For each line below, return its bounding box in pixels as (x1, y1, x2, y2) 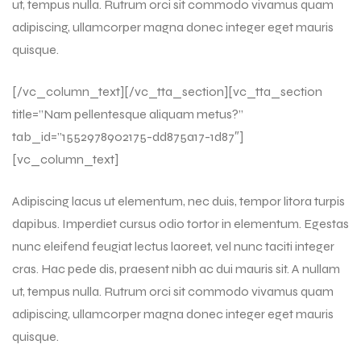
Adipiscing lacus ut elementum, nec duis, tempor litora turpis (12, 193, 345, 209)
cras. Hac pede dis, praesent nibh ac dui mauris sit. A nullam (12, 260, 340, 276)
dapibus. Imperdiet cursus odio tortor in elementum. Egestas (12, 215, 349, 231)
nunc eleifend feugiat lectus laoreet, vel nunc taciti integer (12, 238, 334, 254)
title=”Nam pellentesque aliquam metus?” (12, 106, 243, 122)
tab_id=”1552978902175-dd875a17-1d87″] (12, 128, 243, 144)
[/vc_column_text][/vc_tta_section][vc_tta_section (12, 83, 322, 99)
